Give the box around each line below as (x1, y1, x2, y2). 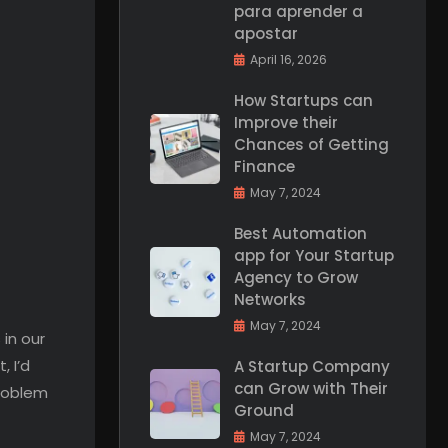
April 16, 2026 (250, 51, 327, 68)
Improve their (234, 112, 338, 133)
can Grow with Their (234, 378, 388, 399)
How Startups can (234, 90, 373, 111)
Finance (234, 156, 295, 177)
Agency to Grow (234, 267, 358, 288)
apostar (234, 23, 298, 44)
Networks (234, 289, 306, 310)
